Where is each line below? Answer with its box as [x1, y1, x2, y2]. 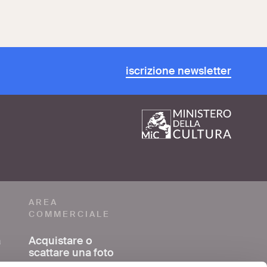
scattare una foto [29, 246, 114, 260]
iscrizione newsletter [126, 64, 231, 78]
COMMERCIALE [29, 209, 111, 220]
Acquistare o [29, 234, 93, 249]
